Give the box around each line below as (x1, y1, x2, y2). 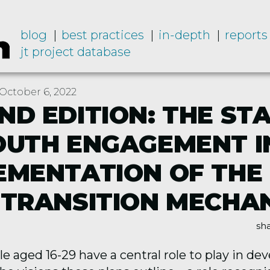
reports (224, 28, 268, 42)
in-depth (158, 28, 210, 42)
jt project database (20, 45, 131, 59)
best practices (61, 28, 144, 42)
